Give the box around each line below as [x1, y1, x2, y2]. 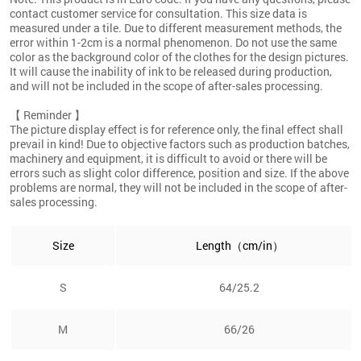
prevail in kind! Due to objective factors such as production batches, [10, 135, 350, 151]
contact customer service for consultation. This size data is [10, 5, 307, 21]
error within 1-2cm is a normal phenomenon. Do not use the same [10, 34, 337, 50]
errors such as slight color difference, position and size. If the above [10, 164, 349, 180]
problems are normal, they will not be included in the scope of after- [10, 179, 347, 195]
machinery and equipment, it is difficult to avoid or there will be [10, 150, 327, 166]
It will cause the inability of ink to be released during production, [10, 63, 332, 79]
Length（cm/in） [195, 237, 284, 253]
